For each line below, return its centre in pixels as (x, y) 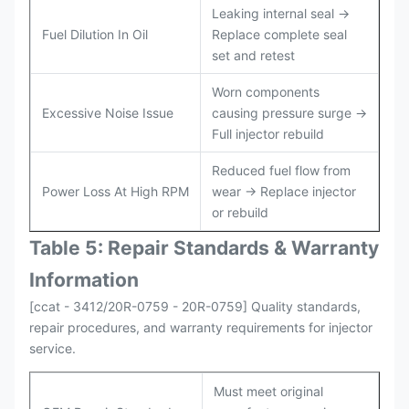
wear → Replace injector (284, 191)
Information (84, 280)
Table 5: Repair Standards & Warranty (204, 248)
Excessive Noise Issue (108, 113)
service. (52, 348)
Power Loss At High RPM (115, 191)
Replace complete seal (279, 34)
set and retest (253, 55)
